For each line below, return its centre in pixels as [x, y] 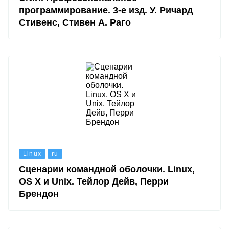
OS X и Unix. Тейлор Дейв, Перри [94, 181]
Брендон [39, 194]
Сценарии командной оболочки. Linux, [107, 169]
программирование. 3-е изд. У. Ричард [106, 10]
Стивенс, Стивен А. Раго [75, 22]
